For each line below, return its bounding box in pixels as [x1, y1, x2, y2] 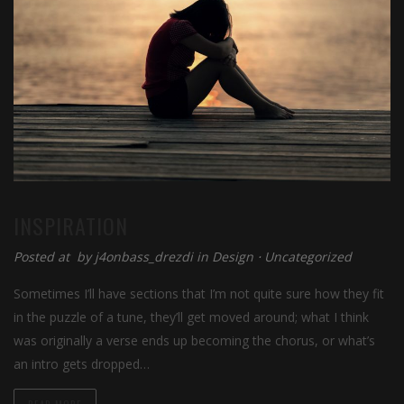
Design [212, 248, 253, 266]
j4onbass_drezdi [95, 248, 197, 266]
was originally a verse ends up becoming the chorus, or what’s [14, 332, 375, 350]
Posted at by [14, 248, 95, 266]
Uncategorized [264, 248, 352, 266]
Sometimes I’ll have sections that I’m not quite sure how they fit [14, 285, 384, 303]
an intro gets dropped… [14, 355, 150, 373]
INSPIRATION [14, 209, 128, 243]
